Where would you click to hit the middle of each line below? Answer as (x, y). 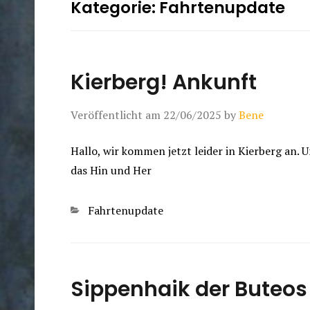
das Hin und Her (111, 171)
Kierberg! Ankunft (164, 83)
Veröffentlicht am (117, 115)
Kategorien (98, 210)
